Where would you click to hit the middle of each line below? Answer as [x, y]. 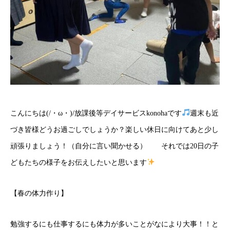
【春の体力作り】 [39, 194]
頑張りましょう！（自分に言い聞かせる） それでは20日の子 [114, 146]
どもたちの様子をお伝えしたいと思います [79, 163]
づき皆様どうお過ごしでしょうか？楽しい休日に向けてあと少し [114, 130]
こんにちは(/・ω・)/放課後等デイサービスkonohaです [96, 113]
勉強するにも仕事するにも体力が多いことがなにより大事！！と [114, 224]
